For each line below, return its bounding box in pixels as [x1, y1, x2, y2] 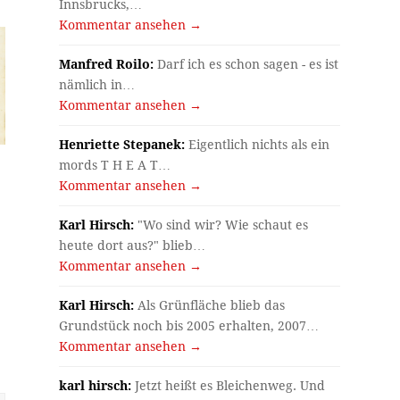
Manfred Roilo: [59, 56, 154, 71]
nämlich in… [59, 77, 136, 92]
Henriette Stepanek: [59, 137, 186, 152]
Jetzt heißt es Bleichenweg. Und [131, 378, 326, 393]
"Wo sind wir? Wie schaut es [134, 217, 309, 232]
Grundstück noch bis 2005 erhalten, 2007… [59, 318, 320, 333]
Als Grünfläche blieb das [134, 297, 286, 312]
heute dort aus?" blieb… [59, 237, 206, 253]
